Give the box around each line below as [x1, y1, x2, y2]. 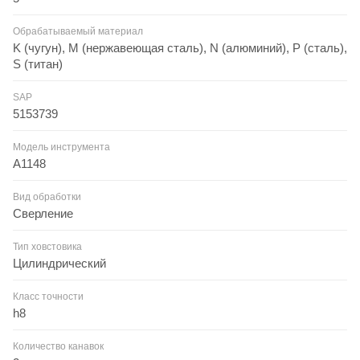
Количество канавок [13, 340, 104, 352]
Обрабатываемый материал [13, 25, 143, 37]
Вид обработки [13, 190, 81, 202]
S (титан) [13, 56, 63, 71]
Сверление [13, 206, 73, 220]
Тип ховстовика [13, 240, 82, 252]
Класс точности [13, 290, 84, 302]
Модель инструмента [13, 141, 110, 153]
